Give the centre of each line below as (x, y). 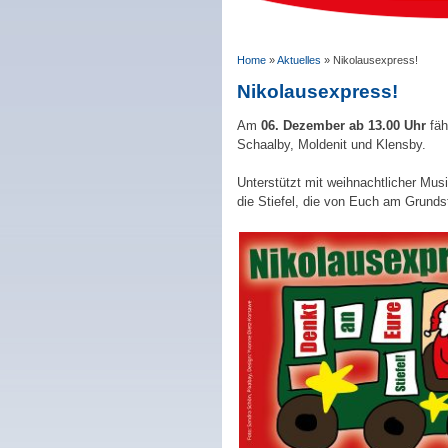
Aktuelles (299, 60)
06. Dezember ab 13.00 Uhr (341, 125)
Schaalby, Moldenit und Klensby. (331, 144)
